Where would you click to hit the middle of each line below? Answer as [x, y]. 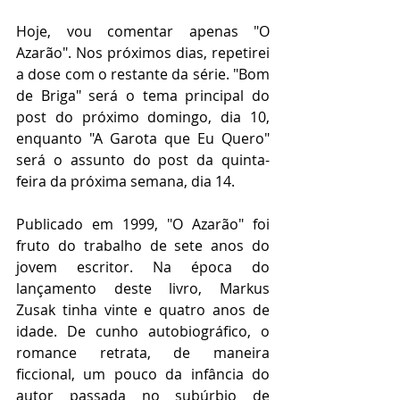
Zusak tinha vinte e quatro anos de [143, 310]
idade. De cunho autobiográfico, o [143, 332]
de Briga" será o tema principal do [143, 96]
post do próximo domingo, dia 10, [143, 117]
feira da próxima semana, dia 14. [127, 182]
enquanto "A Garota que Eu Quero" [143, 139]
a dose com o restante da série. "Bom [143, 75]
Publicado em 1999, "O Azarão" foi [143, 225]
